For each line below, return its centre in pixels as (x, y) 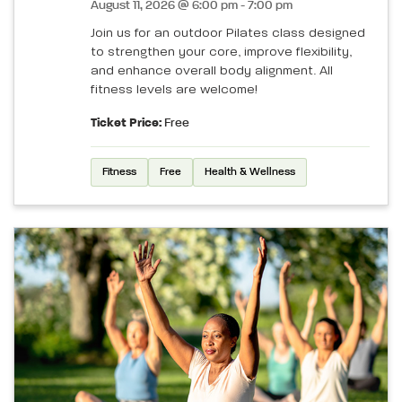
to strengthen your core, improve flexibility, (221, 52)
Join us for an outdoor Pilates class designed (228, 33)
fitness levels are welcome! (174, 89)
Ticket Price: (126, 122)
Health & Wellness (250, 172)
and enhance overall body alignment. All (212, 70)
